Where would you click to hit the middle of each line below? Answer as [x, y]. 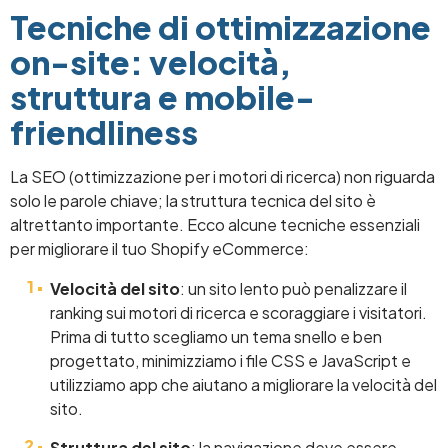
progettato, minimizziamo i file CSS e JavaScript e [230, 360]
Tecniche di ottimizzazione [220, 26]
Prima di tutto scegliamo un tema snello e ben [216, 336]
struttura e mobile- [162, 96]
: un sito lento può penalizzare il [293, 288]
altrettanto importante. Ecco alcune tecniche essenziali [215, 224]
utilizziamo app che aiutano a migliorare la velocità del [243, 384]
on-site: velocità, [150, 61]
